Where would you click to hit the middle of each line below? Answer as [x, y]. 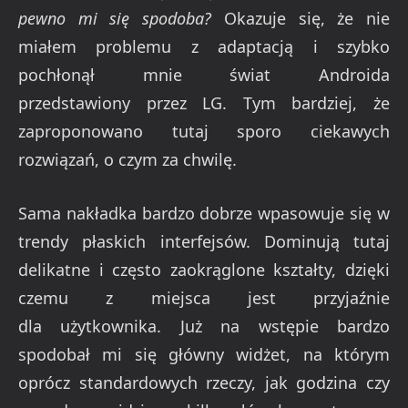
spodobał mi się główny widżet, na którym [204, 354]
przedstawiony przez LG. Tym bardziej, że [204, 103]
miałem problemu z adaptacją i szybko [204, 47]
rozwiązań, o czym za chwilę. [127, 160]
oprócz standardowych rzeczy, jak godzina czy [204, 382]
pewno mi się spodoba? [115, 19]
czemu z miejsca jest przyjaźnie [204, 297]
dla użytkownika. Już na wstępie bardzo [204, 326]
